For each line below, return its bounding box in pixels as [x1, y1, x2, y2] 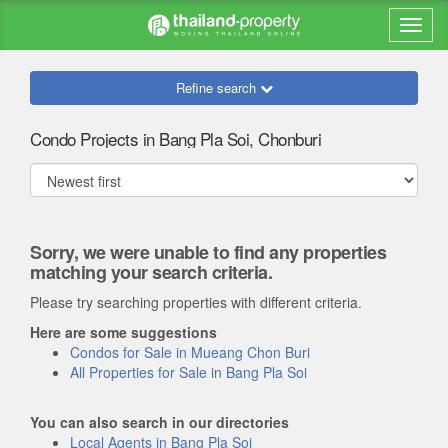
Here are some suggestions [30, 322, 217, 342]
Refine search [175, 78, 260, 97]
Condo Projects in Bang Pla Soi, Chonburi [30, 126, 321, 151]
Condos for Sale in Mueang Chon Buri [70, 342, 310, 362]
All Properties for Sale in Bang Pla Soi [70, 362, 307, 382]
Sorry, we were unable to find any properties [30, 239, 386, 265]
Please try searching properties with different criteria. [30, 292, 362, 312]
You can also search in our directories [30, 412, 289, 432]
